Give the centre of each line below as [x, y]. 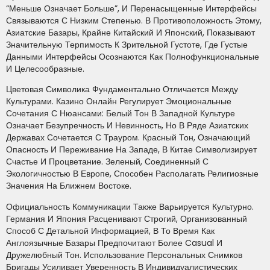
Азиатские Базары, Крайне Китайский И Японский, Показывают [130, 32]
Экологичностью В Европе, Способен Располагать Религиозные [132, 174]
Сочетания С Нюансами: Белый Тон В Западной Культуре [121, 114]
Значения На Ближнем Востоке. [69, 186]
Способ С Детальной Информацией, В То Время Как [110, 231]
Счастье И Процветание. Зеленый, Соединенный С [107, 162]
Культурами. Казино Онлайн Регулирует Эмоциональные [119, 102]
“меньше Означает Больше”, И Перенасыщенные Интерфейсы [131, 8]
